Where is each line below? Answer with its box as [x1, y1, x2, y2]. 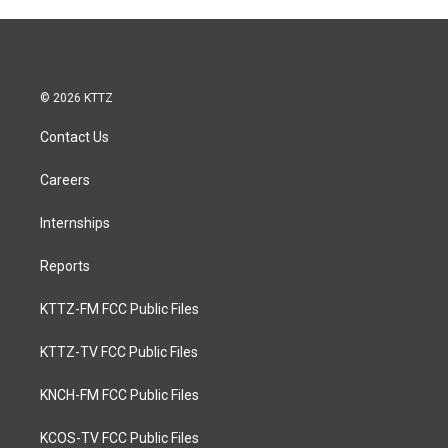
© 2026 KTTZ [40, 91, 113, 105]
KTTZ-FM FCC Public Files [40, 301, 199, 317]
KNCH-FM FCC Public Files [40, 387, 199, 403]
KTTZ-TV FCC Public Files [40, 344, 198, 360]
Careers [40, 172, 90, 188]
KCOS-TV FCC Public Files [40, 430, 199, 446]
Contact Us [40, 129, 109, 145]
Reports [40, 258, 90, 274]
